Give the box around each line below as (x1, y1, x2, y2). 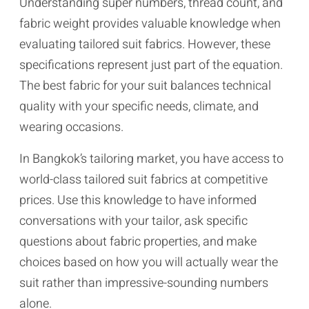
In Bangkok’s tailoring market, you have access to (19, 149, 283, 168)
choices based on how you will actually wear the (19, 252, 278, 272)
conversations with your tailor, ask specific (19, 211, 248, 230)
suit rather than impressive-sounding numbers (19, 273, 268, 292)
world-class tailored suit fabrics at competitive (19, 170, 268, 189)
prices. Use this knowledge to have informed (19, 190, 257, 210)
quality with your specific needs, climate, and (19, 97, 259, 116)
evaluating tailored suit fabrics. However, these (19, 34, 270, 54)
